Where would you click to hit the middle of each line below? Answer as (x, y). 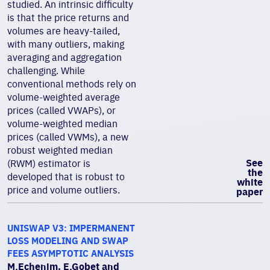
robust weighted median (60, 150)
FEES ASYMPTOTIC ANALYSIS (71, 253)
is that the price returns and (68, 17)
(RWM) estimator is (49, 163)
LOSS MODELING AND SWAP (68, 241)
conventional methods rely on (72, 84)
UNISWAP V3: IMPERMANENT (71, 228)
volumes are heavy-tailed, (64, 31)
